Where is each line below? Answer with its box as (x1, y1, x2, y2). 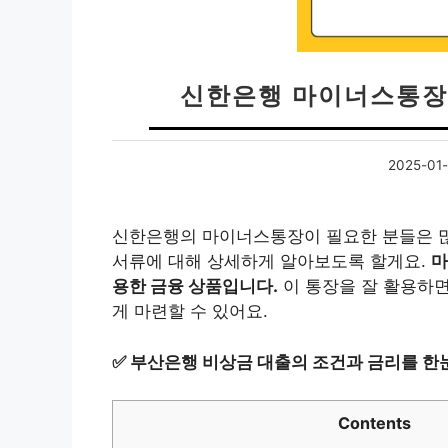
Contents (337, 413, 411, 433)
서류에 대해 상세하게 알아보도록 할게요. (112, 251, 431, 271)
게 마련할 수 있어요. (112, 301, 268, 321)
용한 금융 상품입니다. (112, 276, 278, 296)
